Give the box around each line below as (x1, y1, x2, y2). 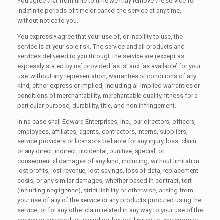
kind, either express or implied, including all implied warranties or (17, 82, 200, 89)
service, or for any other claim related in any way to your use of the (17, 206, 203, 214)
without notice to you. (17, 16, 78, 24)
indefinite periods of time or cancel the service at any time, (17, 6, 181, 14)
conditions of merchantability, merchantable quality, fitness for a (17, 91, 198, 99)
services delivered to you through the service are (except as (17, 52, 184, 60)
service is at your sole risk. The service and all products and (17, 42, 185, 50)
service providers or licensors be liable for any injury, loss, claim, (17, 137, 198, 145)
